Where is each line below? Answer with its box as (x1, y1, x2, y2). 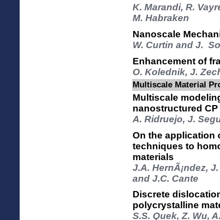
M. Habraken (133, 13, 189, 24)
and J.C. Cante (133, 173, 198, 184)
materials (133, 151, 174, 162)
